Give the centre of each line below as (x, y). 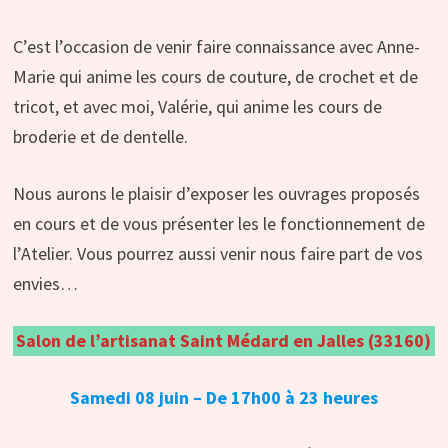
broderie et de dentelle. (100, 137)
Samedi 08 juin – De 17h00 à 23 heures (223, 398)
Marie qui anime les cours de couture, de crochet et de (215, 77)
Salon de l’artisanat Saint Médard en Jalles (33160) (224, 341)
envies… (45, 284)
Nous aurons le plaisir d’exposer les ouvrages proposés (216, 194)
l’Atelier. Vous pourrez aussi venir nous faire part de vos (217, 254)
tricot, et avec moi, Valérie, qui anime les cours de (197, 107)
